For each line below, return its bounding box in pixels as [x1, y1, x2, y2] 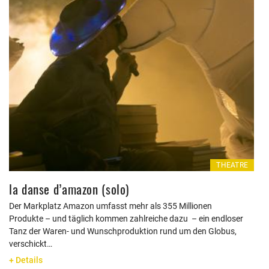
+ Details [9, 255, 43, 265]
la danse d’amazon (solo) [9, 180, 130, 198]
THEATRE [216, 161, 248, 169]
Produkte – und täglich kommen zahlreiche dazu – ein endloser [9, 214, 243, 223]
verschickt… [9, 239, 52, 249]
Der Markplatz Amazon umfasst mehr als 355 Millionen [9, 201, 212, 211]
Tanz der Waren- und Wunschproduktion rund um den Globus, [9, 226, 237, 236]
